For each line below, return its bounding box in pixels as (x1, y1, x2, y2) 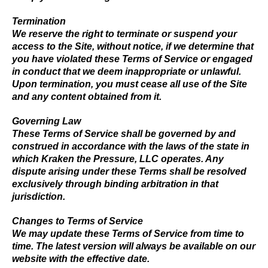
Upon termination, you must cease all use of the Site (12, 79, 247, 89)
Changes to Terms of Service (12, 216, 143, 226)
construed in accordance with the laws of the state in (12, 141, 249, 151)
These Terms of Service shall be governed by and (12, 129, 236, 139)
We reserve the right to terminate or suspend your (12, 29, 237, 39)
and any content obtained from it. (12, 92, 162, 102)
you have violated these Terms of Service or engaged (12, 54, 252, 64)
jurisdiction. (12, 191, 65, 202)
